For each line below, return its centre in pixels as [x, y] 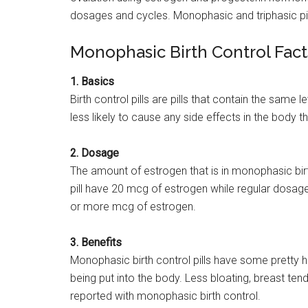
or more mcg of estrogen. [133, 207]
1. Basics [92, 81]
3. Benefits [96, 242]
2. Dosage [95, 153]
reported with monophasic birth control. [165, 296]
